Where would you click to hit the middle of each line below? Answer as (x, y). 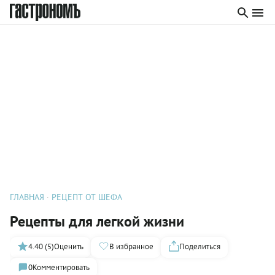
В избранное (131, 246)
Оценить (69, 246)
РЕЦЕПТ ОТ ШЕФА (87, 197)
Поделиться (200, 246)
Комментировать (61, 267)
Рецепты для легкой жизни (97, 221)
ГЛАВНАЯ (27, 197)
